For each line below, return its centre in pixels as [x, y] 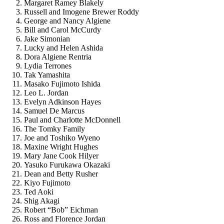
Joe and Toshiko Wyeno [62, 137]
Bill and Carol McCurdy [62, 29]
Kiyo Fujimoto [47, 182]
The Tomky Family [54, 128]
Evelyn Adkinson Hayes [62, 101]
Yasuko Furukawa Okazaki [67, 164]
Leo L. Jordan [46, 92]
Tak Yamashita [47, 74]
